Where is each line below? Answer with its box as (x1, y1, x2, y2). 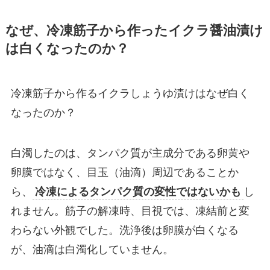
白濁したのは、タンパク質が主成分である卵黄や (10, 147, 250, 160)
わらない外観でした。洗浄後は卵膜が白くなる (10, 224, 239, 237)
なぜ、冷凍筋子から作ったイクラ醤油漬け (5, 23, 263, 38)
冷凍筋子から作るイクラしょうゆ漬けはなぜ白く (10, 87, 250, 99)
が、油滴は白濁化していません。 (10, 243, 174, 256)
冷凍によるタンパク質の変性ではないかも (34, 186, 241, 198)
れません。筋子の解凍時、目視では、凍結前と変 (10, 205, 250, 218)
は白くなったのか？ (5, 41, 129, 56)
